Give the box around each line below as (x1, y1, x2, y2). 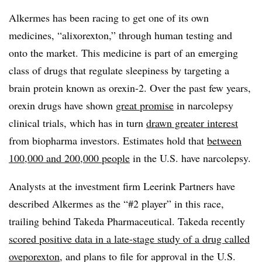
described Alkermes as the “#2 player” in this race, (9, 196, 224, 211)
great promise (116, 98, 174, 112)
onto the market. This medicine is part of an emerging (9, 46, 238, 60)
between (207, 133, 242, 147)
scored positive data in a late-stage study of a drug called (9, 232, 250, 246)
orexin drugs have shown (9, 98, 116, 112)
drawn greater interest (146, 116, 238, 130)
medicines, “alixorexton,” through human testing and (9, 28, 232, 42)
